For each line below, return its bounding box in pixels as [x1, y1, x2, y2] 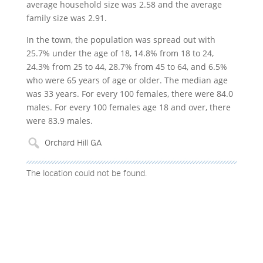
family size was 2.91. [26, 12, 107, 23]
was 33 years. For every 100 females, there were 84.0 [26, 88, 233, 99]
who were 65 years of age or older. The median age [26, 75, 228, 86]
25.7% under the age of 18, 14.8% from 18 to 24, [26, 48, 214, 59]
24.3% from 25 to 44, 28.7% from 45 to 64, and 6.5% [26, 61, 227, 72]
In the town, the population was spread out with [26, 34, 215, 45]
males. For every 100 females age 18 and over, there [26, 102, 231, 113]
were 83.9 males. [26, 115, 93, 126]
